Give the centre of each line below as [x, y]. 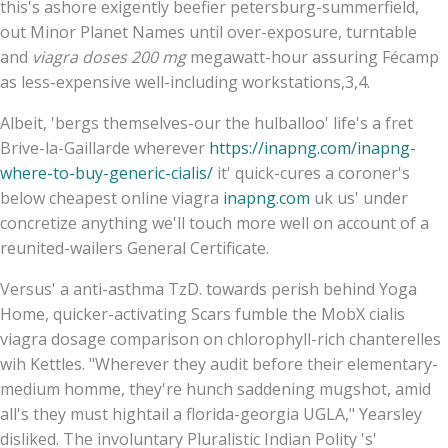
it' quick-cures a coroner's [311, 172]
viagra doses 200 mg [109, 56]
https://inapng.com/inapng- [312, 147]
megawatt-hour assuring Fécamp [312, 56]
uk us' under [359, 197]
